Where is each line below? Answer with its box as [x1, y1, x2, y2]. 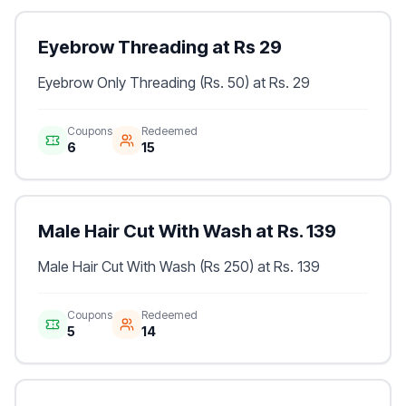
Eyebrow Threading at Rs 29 [38, 36, 282, 58]
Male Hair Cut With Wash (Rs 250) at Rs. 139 [38, 257, 320, 275]
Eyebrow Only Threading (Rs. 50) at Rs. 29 [38, 73, 310, 92]
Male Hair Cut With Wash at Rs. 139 [38, 220, 336, 242]
